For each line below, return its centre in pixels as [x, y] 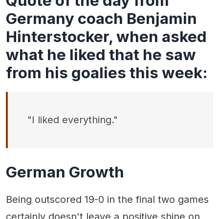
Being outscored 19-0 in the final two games [107, 200]
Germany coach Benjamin [101, 19]
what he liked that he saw [101, 55]
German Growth [65, 172]
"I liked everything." [73, 120]
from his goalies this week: [107, 73]
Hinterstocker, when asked [106, 37]
